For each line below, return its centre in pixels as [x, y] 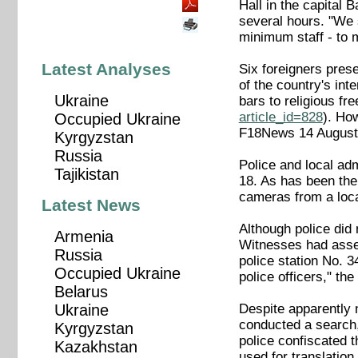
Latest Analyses [107, 69]
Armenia [84, 237]
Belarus [81, 292]
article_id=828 [280, 117]
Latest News [91, 206]
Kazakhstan [95, 347]
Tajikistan [86, 175]
